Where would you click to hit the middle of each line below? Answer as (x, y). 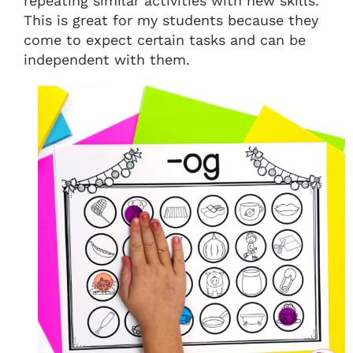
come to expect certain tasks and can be (165, 40)
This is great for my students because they (171, 20)
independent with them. (107, 60)
